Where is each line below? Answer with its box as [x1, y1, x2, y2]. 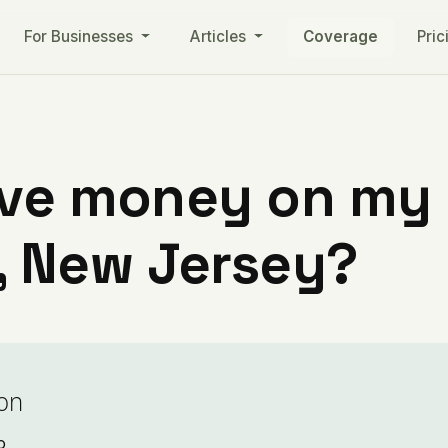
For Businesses [24, 27, 138, 46]
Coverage [302, 27, 378, 46]
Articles [189, 27, 250, 46]
